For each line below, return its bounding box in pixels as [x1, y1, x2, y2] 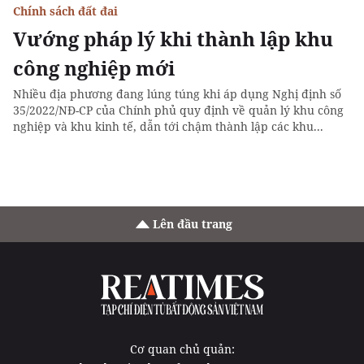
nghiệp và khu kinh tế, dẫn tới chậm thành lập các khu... [13, 119, 323, 134]
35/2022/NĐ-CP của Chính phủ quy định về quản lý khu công [13, 102, 344, 118]
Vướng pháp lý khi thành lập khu [13, 25, 333, 52]
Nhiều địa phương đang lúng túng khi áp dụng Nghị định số [13, 86, 341, 102]
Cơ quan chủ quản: [129, 341, 235, 357]
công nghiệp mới [13, 54, 175, 81]
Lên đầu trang [152, 216, 232, 232]
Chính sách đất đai [13, 3, 118, 19]
